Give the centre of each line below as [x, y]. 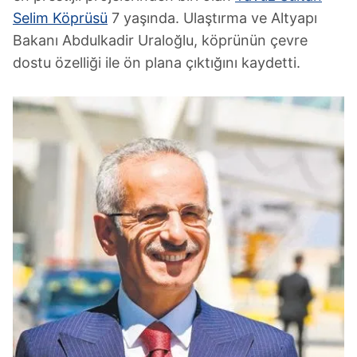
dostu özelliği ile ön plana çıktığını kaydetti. [157, 62]
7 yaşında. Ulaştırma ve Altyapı [212, 18]
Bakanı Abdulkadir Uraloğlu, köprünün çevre [160, 40]
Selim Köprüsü [60, 18]
